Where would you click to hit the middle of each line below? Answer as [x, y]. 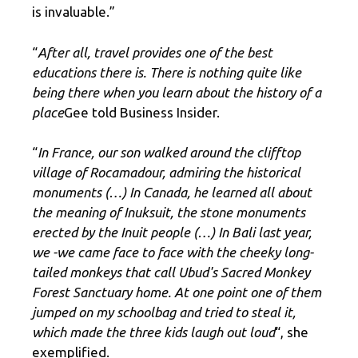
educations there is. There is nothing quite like [167, 72]
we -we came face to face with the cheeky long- [173, 253]
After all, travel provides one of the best [155, 52]
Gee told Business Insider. [142, 112]
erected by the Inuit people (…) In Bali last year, [172, 233]
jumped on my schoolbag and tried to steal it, [164, 312]
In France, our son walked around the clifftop [169, 153]
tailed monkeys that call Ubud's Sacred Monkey [171, 272]
